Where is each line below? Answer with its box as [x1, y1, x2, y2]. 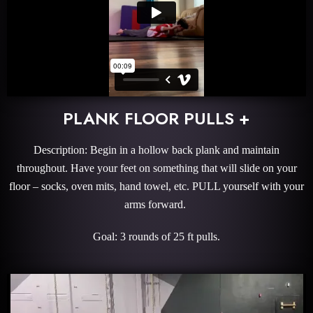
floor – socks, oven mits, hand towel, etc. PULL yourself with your [9, 180, 304, 192]
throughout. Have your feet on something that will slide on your [16, 161, 297, 174]
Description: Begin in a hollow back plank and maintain [34, 143, 279, 156]
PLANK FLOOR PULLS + [63, 105, 250, 131]
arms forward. [124, 198, 189, 210]
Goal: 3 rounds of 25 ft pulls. [93, 230, 220, 242]
